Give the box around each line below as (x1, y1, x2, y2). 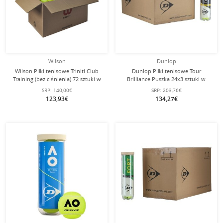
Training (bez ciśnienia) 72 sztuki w (12, 75, 101, 83)
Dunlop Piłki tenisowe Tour (131, 67, 201, 75)
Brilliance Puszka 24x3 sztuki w (127, 75, 206, 83)
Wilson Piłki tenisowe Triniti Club (15, 67, 99, 75)
